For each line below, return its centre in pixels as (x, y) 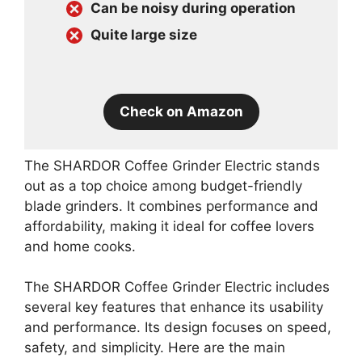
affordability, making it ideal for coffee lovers (169, 226)
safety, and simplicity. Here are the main (155, 348)
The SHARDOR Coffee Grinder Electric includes (177, 287)
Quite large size (144, 35)
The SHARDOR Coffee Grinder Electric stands (172, 165)
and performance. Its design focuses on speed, (178, 328)
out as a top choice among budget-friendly (163, 185)
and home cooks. (80, 246)
